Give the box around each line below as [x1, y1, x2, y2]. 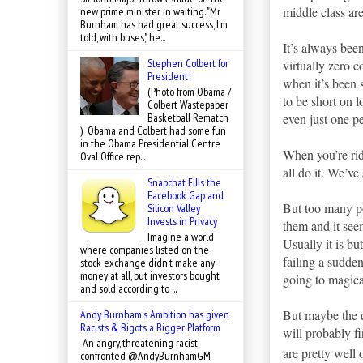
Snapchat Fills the [147, 175, 221, 190]
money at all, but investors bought [80, 267, 220, 283]
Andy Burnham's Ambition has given [80, 306, 229, 322]
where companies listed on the [80, 241, 209, 257]
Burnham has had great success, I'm [80, 17, 228, 32]
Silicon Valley [147, 201, 200, 216]
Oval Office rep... [80, 149, 145, 164]
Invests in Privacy [147, 214, 217, 229]
